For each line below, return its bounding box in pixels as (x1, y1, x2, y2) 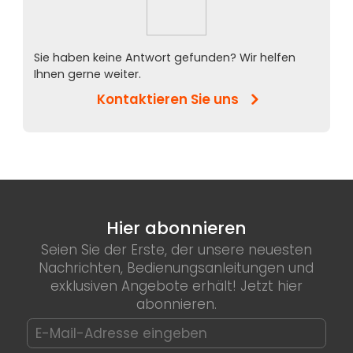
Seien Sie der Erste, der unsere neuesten (40, 240, 312, 259)
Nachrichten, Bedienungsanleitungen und (39, 258, 314, 277)
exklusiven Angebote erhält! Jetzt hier (50, 276, 303, 295)
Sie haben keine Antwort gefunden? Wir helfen (34, 50, 295, 66)
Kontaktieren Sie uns (97, 90, 240, 110)
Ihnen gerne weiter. (34, 66, 141, 83)
